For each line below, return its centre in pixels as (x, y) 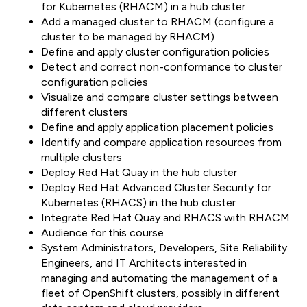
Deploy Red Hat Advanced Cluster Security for (156, 188)
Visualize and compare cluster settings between (160, 97)
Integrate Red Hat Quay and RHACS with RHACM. (167, 218)
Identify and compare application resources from (161, 143)
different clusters (85, 112)
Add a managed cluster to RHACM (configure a (158, 22)
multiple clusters (82, 158)
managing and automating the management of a (159, 278)
